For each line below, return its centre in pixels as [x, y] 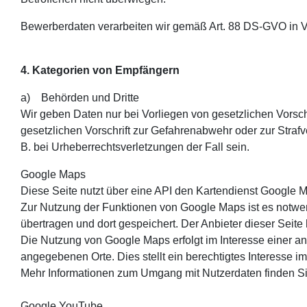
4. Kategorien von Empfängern [100, 70]
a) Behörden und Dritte [80, 97]
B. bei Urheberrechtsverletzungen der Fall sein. [135, 147]
